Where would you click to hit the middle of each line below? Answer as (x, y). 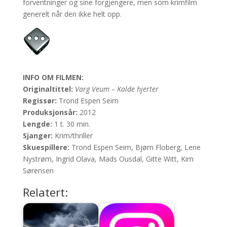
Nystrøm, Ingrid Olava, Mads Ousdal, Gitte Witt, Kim (108, 159)
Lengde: (38, 124)
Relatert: (45, 192)
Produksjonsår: (51, 112)
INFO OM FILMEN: (53, 78)
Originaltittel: (49, 89)
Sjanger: (39, 136)
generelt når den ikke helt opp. (72, 14)
